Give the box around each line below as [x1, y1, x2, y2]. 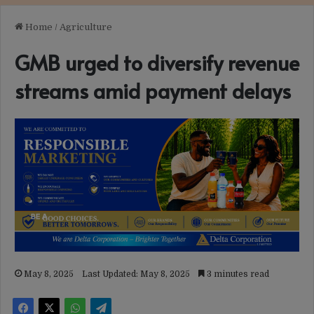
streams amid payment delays [15, 76, 291, 104]
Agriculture [60, 21, 112, 32]
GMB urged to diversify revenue [15, 48, 299, 76]
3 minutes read [205, 268, 269, 279]
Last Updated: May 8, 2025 [82, 268, 190, 279]
